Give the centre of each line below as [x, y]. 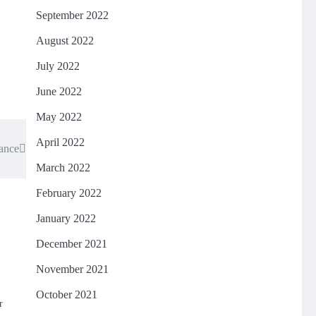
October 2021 [66, 294]
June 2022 [59, 91]
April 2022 [60, 142]
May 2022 [59, 117]
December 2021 [71, 244]
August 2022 [65, 41]
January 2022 [66, 218]
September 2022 [72, 15]
